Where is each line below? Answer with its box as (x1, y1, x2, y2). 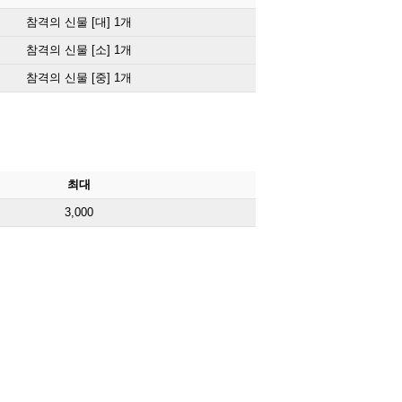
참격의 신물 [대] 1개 (25, 15, 132, 29)
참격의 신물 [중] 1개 (25, 71, 132, 84)
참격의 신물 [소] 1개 (25, 43, 132, 57)
